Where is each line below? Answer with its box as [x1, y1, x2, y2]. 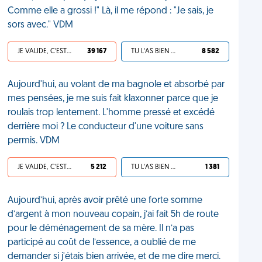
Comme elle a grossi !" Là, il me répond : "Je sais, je [8, 6, 214, 16]
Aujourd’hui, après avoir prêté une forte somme [8, 196, 203, 205]
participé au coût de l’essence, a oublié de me [8, 238, 196, 247]
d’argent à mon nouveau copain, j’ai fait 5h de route [8, 210, 219, 219]
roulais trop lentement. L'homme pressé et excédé [8, 108, 215, 118]
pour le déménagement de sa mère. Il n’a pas [8, 224, 195, 233]
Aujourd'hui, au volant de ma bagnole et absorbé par [8, 80, 225, 89]
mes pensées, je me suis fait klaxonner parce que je [8, 94, 219, 104]
